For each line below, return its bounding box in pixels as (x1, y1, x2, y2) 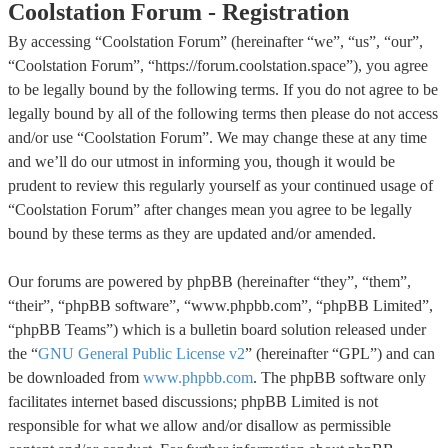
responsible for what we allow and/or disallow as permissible (8, 417, 391, 434)
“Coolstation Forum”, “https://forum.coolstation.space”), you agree (8, 57, 428, 74)
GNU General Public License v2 (38, 345, 245, 362)
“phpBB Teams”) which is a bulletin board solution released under (8, 321, 426, 338)
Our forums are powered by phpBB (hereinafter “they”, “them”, (8, 273, 411, 290)
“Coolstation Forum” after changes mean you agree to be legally (8, 201, 412, 218)
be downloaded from (8, 369, 143, 386)
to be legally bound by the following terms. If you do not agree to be (8, 81, 438, 98)
